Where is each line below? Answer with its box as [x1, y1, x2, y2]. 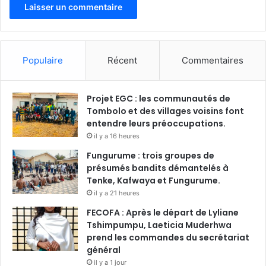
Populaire [23, 55, 63, 66]
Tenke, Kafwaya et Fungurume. [87, 175, 220, 187]
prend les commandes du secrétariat [87, 232, 249, 244]
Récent [107, 55, 137, 66]
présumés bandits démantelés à [87, 162, 229, 175]
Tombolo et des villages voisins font [87, 105, 244, 118]
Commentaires [182, 55, 243, 66]
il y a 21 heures [94, 189, 140, 198]
